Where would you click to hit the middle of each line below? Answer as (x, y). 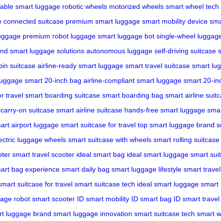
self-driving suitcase (185, 51)
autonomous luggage (119, 51)
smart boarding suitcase (63, 95)
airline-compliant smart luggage (132, 80)
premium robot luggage (59, 36)
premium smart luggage (103, 21)
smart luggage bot (126, 36)
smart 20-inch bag (53, 80)
